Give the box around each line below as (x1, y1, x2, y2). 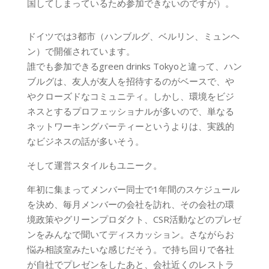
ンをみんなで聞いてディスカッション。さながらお (26, 228, 234, 240)
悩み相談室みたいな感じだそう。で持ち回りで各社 (26, 243, 234, 255)
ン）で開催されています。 (26, 45, 135, 57)
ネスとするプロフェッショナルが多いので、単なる (26, 105, 234, 117)
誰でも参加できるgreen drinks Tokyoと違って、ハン (26, 60, 242, 72)
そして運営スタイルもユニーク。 (26, 159, 162, 171)
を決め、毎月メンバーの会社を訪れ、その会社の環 (26, 198, 234, 210)
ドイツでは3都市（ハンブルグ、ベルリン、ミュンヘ (26, 30, 240, 42)
